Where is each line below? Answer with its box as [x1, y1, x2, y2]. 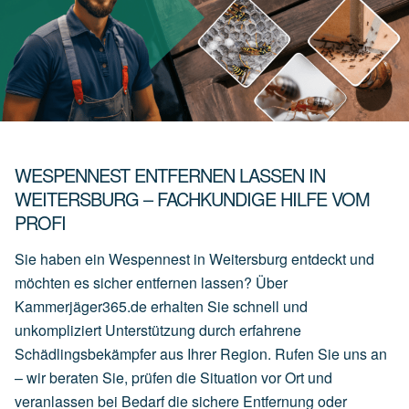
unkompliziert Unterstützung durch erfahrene [15, 320, 301, 341]
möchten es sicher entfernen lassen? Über [15, 272, 288, 294]
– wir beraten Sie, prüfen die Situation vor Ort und [15, 367, 332, 389]
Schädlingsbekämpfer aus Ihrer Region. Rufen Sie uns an [15, 343, 387, 365]
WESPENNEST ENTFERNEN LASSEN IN [15, 162, 325, 189]
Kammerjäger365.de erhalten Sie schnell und [15, 296, 308, 318]
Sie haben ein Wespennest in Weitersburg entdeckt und [15, 248, 374, 270]
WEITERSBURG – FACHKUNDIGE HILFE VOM [15, 185, 370, 213]
